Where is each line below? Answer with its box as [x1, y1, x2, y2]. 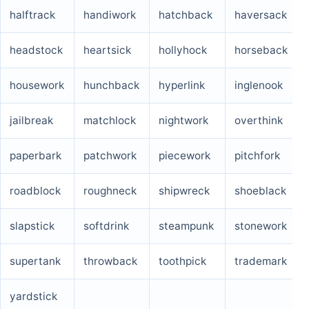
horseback [235, 43, 288, 57]
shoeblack [235, 184, 286, 198]
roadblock [10, 184, 61, 198]
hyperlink [159, 79, 205, 92]
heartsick [83, 43, 131, 57]
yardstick [10, 290, 57, 303]
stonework [235, 219, 287, 233]
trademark [235, 255, 287, 268]
